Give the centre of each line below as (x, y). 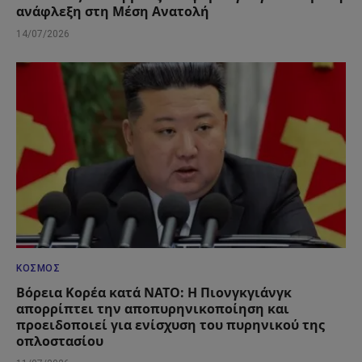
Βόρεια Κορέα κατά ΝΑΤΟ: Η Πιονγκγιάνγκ (154, 292)
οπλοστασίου (60, 341)
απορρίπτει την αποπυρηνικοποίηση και (153, 308)
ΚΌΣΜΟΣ (38, 268)
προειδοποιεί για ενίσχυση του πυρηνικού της (170, 324)
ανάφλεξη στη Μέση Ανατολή (113, 12)
